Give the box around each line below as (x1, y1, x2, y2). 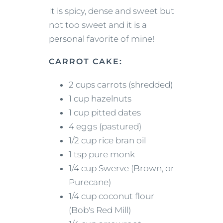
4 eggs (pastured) (69, 121, 141, 132)
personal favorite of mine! (49, 33, 154, 44)
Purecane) (69, 177, 111, 188)
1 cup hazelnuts (69, 94, 131, 104)
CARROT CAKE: (49, 56, 122, 66)
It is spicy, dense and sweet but (49, 5, 174, 16)
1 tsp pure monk (69, 149, 135, 160)
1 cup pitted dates (69, 108, 141, 118)
